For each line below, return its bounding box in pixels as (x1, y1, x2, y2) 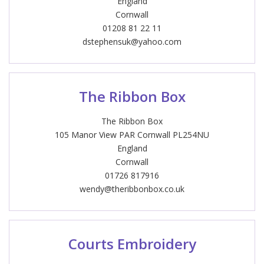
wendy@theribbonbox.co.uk (80, 183, 184, 194)
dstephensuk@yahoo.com (82, 36, 181, 47)
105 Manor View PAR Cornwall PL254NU (55, 129, 209, 140)
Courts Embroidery (68, 234, 196, 253)
